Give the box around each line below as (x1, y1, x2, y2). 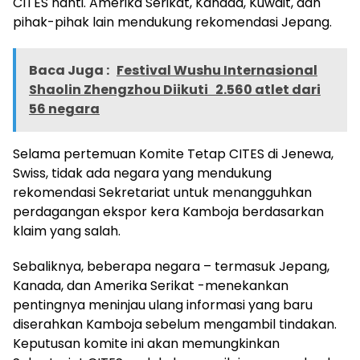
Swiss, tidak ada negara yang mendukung (13, 164, 272, 183)
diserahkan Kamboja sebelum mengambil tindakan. (13, 315, 337, 334)
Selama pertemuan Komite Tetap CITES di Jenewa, (13, 145, 333, 164)
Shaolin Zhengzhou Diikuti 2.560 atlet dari (29, 80, 321, 100)
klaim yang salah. (13, 222, 121, 241)
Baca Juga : (29, 61, 112, 80)
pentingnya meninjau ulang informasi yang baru (13, 296, 313, 315)
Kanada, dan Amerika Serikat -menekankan (13, 276, 288, 296)
